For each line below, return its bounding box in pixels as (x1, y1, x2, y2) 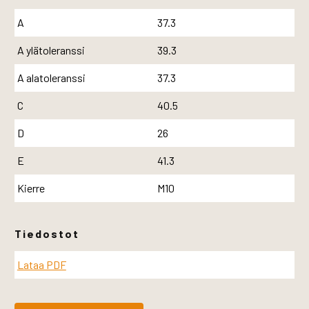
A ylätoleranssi (17, 43, 85, 57)
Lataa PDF (17, 258, 66, 272)
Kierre (17, 181, 45, 195)
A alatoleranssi (17, 70, 86, 84)
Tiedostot (14, 226, 79, 240)
